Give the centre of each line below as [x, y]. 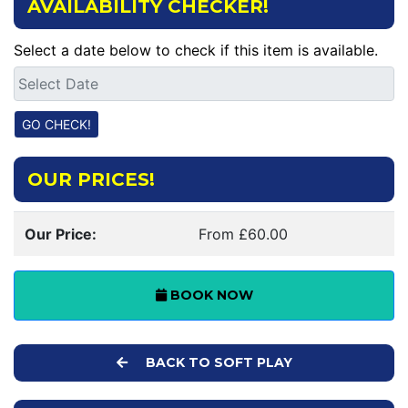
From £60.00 [243, 234]
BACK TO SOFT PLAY [217, 362]
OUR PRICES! [91, 179]
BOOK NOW [209, 295]
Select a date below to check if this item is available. [196, 50]
